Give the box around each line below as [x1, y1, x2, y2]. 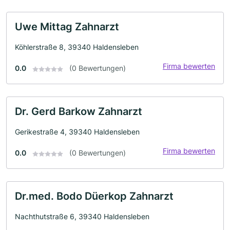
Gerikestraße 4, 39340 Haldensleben [15, 127, 140, 137]
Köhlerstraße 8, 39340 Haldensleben [15, 43, 139, 52]
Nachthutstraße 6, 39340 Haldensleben [15, 212, 149, 221]
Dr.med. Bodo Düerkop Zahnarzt [15, 190, 174, 203]
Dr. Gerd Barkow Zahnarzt [15, 105, 142, 118]
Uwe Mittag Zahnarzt [15, 21, 119, 33]
